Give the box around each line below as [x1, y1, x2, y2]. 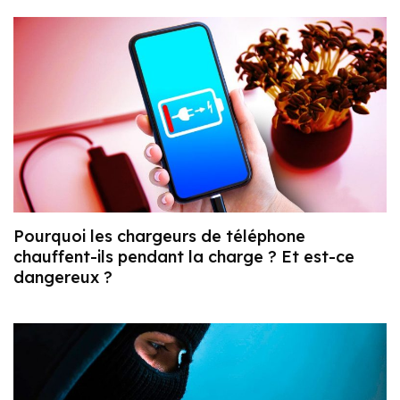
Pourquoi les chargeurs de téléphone [13, 225, 305, 246]
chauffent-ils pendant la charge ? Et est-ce [13, 246, 354, 267]
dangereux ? [13, 266, 112, 287]
